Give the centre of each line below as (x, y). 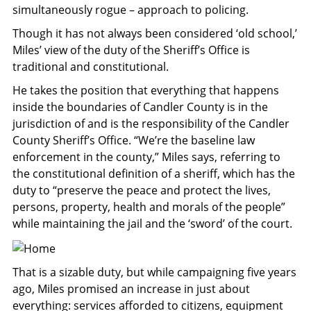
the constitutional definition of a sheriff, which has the (154, 174)
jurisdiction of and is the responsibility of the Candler (151, 124)
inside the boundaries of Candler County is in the (140, 107)
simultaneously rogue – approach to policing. (131, 10)
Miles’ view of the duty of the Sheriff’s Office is (131, 50)
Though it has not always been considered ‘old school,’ (155, 34)
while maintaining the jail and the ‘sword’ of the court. (152, 224)
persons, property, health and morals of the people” (149, 207)
